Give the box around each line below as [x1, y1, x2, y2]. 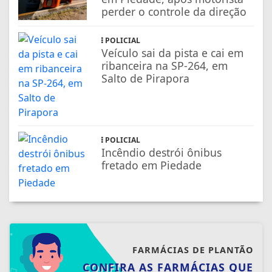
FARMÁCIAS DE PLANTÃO [132, 244, 253, 256]
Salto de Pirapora [101, 71, 190, 86]
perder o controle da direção [101, 4, 247, 19]
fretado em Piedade [101, 158, 202, 173]
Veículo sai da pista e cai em [101, 46, 244, 61]
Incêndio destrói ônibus [101, 145, 222, 160]
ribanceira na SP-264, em [101, 58, 228, 73]
